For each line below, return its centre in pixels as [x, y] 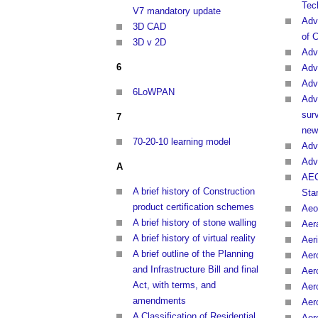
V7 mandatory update [177, 11]
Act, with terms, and [174, 285]
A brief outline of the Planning [193, 254]
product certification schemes [193, 207]
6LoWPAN [154, 92]
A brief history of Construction [194, 192]
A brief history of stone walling [194, 223]
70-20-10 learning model [182, 142]
